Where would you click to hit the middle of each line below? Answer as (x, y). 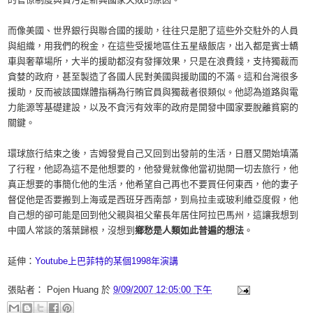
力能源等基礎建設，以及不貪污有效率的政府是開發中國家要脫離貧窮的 (153, 107)
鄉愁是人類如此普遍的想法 (189, 230)
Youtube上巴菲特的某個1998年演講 (107, 261)
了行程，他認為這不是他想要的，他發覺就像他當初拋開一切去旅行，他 (153, 169)
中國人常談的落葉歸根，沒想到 (71, 230)
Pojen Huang (73, 289)
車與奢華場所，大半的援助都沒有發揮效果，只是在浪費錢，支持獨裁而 (153, 61)
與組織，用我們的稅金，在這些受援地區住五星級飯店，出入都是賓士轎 (153, 46)
